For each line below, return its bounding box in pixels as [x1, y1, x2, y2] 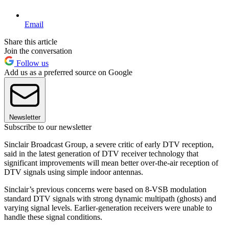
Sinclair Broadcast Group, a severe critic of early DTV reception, [4, 140, 214, 149]
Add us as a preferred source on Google [4, 67, 132, 77]
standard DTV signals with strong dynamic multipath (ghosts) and [4, 194, 216, 203]
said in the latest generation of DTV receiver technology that [4, 149, 198, 158]
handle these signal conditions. [4, 212, 102, 221]
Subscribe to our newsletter [4, 122, 91, 131]
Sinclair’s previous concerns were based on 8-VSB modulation [4, 185, 207, 194]
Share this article [4, 37, 57, 46]
